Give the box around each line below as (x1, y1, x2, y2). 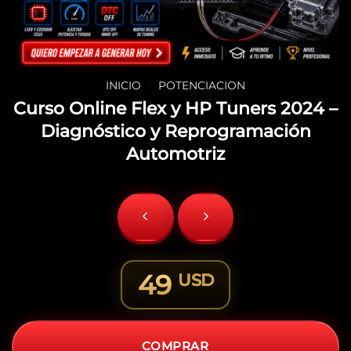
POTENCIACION (157, 79, 245, 92)
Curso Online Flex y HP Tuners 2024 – (13, 96, 338, 119)
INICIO (106, 79, 142, 92)
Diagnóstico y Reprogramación (40, 119, 311, 142)
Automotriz (126, 142, 225, 165)
